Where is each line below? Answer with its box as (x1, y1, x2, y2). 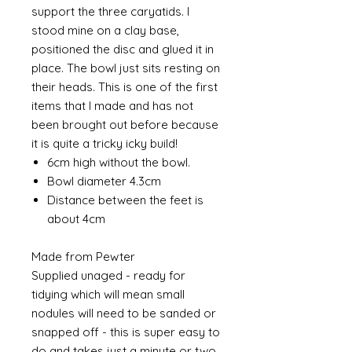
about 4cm (47, 211, 105, 226)
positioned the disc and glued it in (31, 42, 214, 57)
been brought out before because (31, 117, 218, 132)
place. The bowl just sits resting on (31, 60, 220, 75)
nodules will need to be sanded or (31, 306, 216, 321)
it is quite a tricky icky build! (31, 136, 181, 151)
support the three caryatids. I (31, 4, 189, 19)
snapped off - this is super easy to (31, 324, 220, 339)
